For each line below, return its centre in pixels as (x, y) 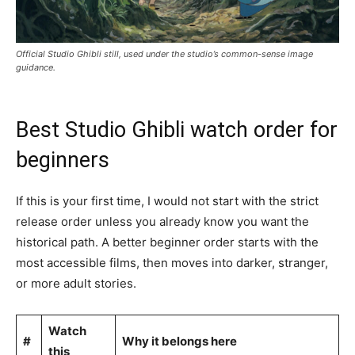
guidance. (36, 67)
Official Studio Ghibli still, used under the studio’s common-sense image (164, 53)
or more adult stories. (76, 283)
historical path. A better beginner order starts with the (167, 242)
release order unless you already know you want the (162, 221)
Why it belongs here (179, 341)
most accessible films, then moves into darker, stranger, (172, 262)
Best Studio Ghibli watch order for (177, 130)
